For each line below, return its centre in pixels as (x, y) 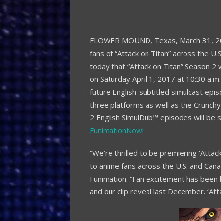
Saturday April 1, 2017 (138, 79)
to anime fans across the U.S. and (147, 166)
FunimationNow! (117, 130)
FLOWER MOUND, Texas (133, 40)
